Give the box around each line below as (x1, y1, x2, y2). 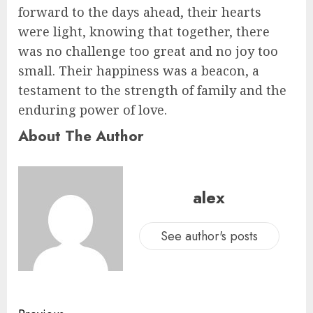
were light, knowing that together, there (18, 23, 270, 41)
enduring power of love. (18, 101, 167, 119)
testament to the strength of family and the (18, 82, 286, 99)
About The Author (18, 125, 144, 147)
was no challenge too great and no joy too (18, 43, 278, 60)
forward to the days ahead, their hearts (18, 3, 261, 21)
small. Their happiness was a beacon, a (18, 62, 259, 80)
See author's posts (160, 226, 258, 245)
